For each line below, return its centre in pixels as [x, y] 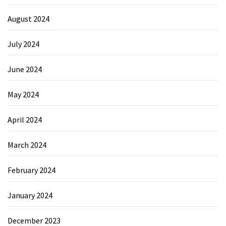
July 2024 [23, 44]
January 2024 [30, 195]
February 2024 [32, 170]
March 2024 [27, 145]
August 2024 [29, 18]
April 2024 [25, 119]
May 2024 [23, 94]
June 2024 [25, 69]
